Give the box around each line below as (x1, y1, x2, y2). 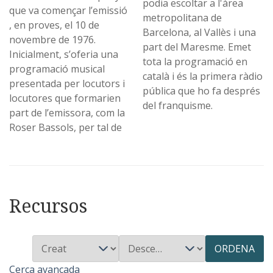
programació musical (9, 62, 105, 76)
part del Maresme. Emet (143, 40, 252, 54)
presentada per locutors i (9, 77, 125, 91)
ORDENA (214, 242, 255, 256)
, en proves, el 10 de (9, 18, 99, 32)
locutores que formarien (9, 91, 121, 105)
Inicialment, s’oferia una (9, 48, 118, 62)
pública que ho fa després (143, 84, 261, 98)
